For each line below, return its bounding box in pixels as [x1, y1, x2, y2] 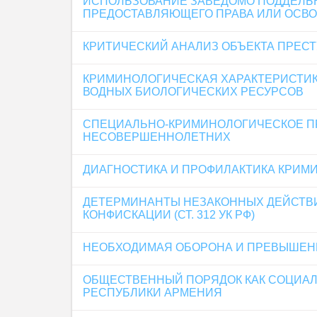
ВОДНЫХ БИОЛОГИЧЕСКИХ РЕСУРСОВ [83, 86, 304, 98]
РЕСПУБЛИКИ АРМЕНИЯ [83, 287, 222, 299]
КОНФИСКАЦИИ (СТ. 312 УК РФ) [83, 209, 255, 221]
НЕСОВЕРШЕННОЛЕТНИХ [83, 131, 231, 143]
